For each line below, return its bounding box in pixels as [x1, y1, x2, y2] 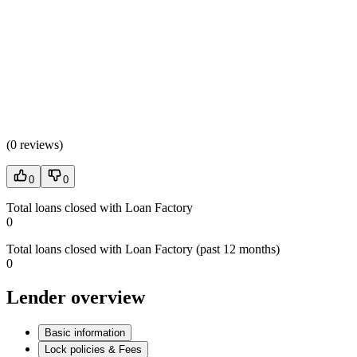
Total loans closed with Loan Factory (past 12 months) [6, 242, 280, 257]
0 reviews [10, 138, 59, 152]
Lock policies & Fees [45, 343, 142, 355]
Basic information [45, 326, 125, 339]
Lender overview [6, 287, 145, 308]
